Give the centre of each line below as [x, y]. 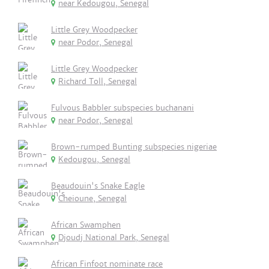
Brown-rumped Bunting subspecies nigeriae [134, 147]
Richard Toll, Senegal [98, 81]
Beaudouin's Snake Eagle [98, 186]
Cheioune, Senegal [92, 198]
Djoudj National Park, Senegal [114, 237]
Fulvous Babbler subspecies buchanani [122, 108]
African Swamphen [86, 225]
